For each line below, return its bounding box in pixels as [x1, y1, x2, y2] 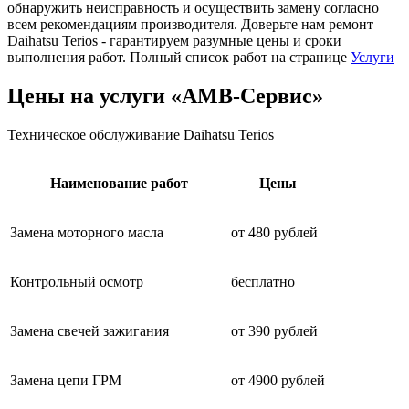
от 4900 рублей [231, 372, 325, 389]
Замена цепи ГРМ [10, 372, 121, 389]
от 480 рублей [231, 225, 318, 241]
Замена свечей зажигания [10, 323, 169, 340]
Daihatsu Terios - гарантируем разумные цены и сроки [7, 33, 341, 49]
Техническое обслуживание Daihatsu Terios [7, 127, 274, 143]
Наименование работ [49, 175, 188, 192]
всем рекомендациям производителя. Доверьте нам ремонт [7, 16, 373, 33]
